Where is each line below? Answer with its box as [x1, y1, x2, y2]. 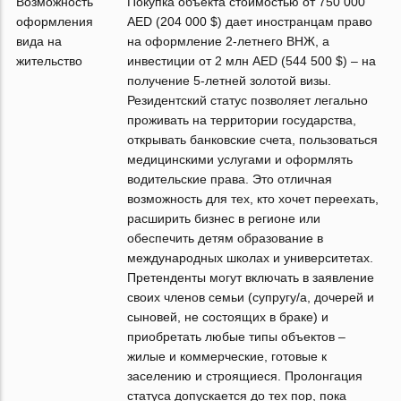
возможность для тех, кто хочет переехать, [127, 192, 380, 206]
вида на [16, 34, 63, 48]
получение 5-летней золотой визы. [127, 73, 332, 88]
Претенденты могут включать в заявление [127, 270, 375, 285]
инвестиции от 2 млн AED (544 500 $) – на [127, 54, 377, 68]
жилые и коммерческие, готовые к [127, 349, 328, 363]
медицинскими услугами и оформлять [127, 152, 354, 166]
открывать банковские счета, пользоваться [127, 132, 379, 147]
